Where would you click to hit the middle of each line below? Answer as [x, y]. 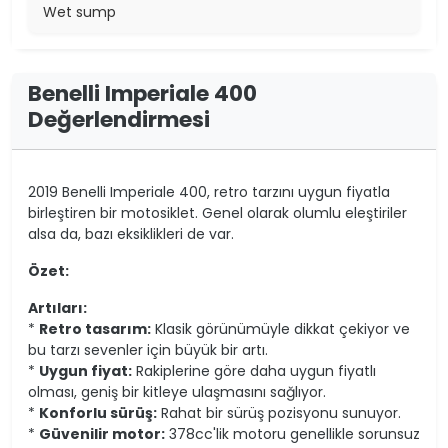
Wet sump [79, 12]
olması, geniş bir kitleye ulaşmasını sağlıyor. [177, 392]
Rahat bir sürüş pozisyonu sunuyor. [279, 413]
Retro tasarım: [95, 329]
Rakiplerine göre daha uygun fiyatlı [254, 371]
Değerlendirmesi [119, 120]
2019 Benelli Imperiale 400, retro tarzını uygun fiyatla [209, 192]
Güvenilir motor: [102, 434]
